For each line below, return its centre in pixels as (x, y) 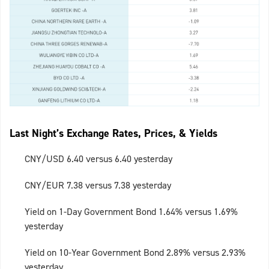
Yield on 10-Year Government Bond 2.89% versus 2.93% (135, 252)
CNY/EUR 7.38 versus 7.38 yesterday (98, 185)
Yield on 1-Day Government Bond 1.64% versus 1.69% (131, 211)
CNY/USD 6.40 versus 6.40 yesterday (98, 159)
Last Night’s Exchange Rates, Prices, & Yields (113, 133)
